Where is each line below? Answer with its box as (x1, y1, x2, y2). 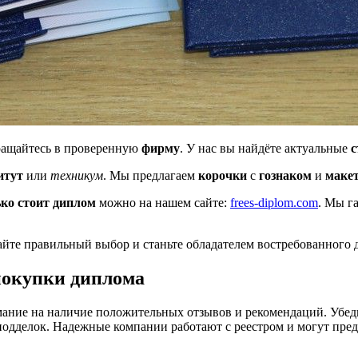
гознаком (259, 168, 312, 182)
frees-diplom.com (230, 195, 318, 209)
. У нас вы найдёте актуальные (180, 141, 351, 155)
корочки (198, 168, 247, 182)
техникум (50, 168, 103, 182)
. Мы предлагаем (103, 168, 198, 182)
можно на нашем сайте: (96, 195, 230, 209)
